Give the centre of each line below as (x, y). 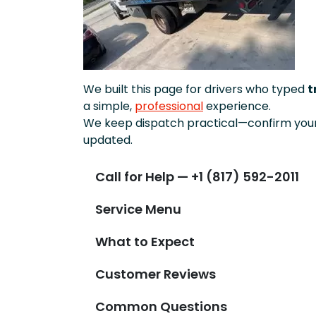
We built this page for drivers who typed (195, 90)
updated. (108, 140)
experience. (237, 107)
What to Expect (145, 241)
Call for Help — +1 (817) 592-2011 (197, 176)
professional (169, 107)
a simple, (109, 107)
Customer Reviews (156, 274)
